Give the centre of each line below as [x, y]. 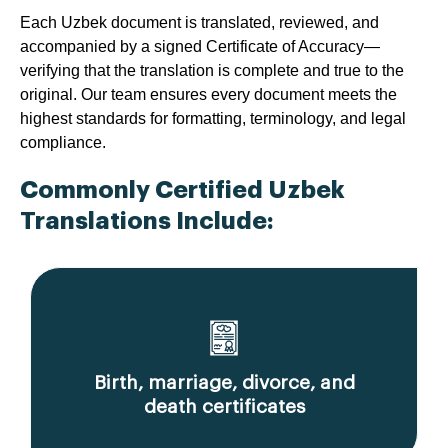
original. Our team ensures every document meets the [208, 95]
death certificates [224, 407]
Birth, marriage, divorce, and [224, 383]
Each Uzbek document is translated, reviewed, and [199, 23]
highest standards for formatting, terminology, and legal [213, 119]
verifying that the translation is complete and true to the [212, 71]
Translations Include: [147, 221]
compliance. [63, 143]
